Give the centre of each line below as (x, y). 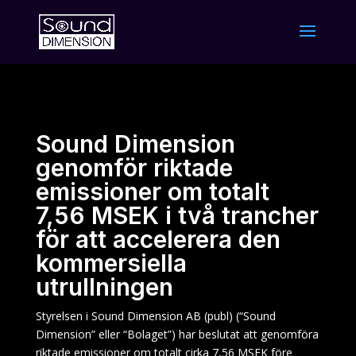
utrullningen (104, 287)
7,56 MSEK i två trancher (177, 215)
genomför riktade (134, 168)
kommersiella (111, 263)
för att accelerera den (158, 239)
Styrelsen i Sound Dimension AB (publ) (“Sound (155, 316)
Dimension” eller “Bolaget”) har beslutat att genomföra (177, 334)
